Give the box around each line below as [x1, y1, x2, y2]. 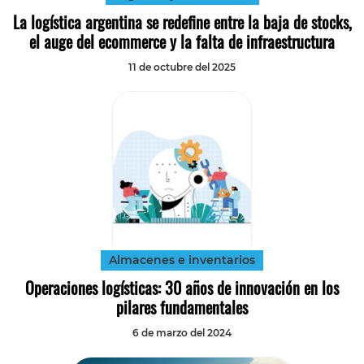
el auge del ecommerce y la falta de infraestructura [29, 29, 335, 54]
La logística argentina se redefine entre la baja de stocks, [12, 10, 352, 35]
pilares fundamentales [116, 295, 248, 320]
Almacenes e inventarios [109, 253, 255, 268]
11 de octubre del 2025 [128, 61, 236, 74]
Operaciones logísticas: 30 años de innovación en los [25, 275, 339, 301]
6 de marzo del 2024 [132, 327, 232, 340]
